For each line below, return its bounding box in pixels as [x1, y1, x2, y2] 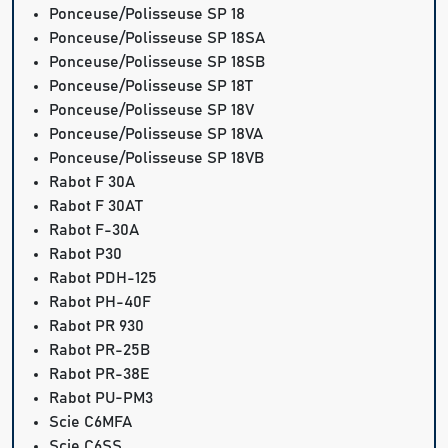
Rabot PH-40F [49, 294, 152, 311]
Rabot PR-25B [49, 342, 151, 359]
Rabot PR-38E [49, 366, 151, 383]
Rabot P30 [49, 246, 123, 263]
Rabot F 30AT [49, 198, 144, 215]
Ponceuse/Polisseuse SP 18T [49, 78, 254, 95]
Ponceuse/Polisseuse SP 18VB [49, 150, 265, 167]
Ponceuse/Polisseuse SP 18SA [49, 30, 266, 47]
